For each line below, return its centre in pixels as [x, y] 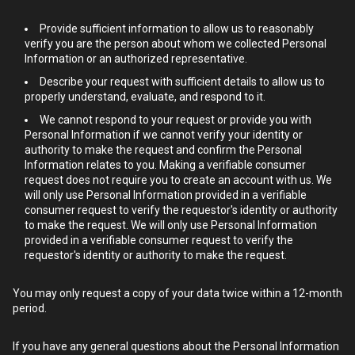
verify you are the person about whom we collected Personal [176, 44]
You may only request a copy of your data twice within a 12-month [177, 293]
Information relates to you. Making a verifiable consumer [165, 165]
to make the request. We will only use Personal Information [171, 225]
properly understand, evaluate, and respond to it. [145, 97]
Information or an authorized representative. [136, 59]
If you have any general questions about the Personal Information [176, 346]
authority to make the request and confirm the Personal [163, 150]
